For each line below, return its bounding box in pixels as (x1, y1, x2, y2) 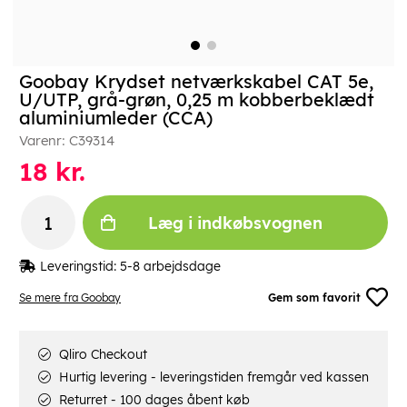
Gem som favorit (268, 290, 362, 304)
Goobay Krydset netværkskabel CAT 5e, (19, 70, 373, 94)
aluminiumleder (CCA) (19, 106, 213, 130)
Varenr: (19, 132, 69, 150)
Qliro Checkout (55, 346, 147, 363)
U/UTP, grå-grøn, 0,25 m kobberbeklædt (19, 88, 374, 112)
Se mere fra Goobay (19, 290, 121, 304)
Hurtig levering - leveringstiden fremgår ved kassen (55, 369, 369, 386)
